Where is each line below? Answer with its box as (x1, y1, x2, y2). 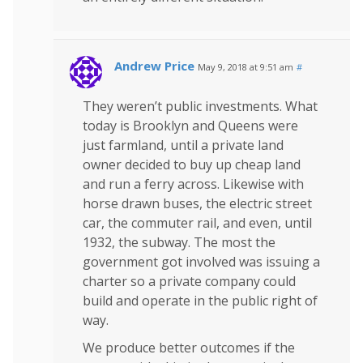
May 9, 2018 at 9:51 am (198, 60, 293, 73)
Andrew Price (114, 57, 194, 74)
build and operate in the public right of (83, 291, 318, 310)
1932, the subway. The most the (83, 233, 275, 251)
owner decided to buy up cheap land (83, 155, 301, 173)
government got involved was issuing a (83, 252, 320, 271)
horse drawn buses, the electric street (83, 194, 312, 212)
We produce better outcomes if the (83, 338, 295, 357)
